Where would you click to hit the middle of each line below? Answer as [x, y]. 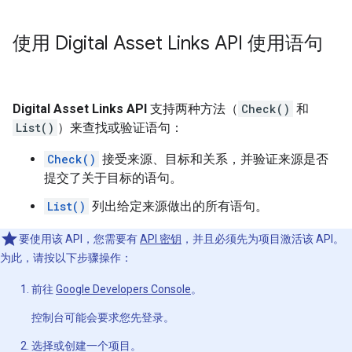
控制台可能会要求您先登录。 [103, 317]
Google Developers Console [123, 289]
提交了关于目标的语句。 [113, 178]
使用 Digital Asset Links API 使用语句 [168, 43]
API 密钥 [161, 239]
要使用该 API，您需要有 [79, 239]
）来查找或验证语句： [120, 128]
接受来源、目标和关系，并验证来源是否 [214, 159]
